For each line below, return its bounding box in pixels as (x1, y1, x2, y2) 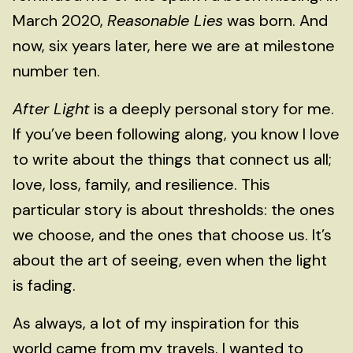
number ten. (13, 61, 100, 81)
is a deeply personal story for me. (90, 98, 334, 119)
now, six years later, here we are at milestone (13, 35, 335, 56)
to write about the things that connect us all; (13, 149, 332, 169)
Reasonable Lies (107, 10, 223, 31)
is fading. (13, 275, 76, 295)
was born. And (223, 10, 328, 31)
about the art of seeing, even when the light (13, 250, 327, 270)
